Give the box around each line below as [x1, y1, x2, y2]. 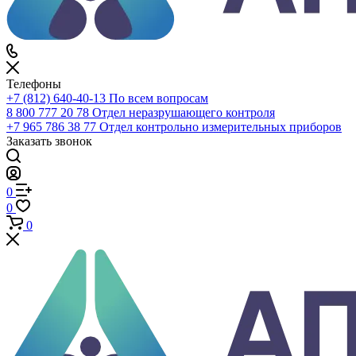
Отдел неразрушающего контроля [92, 274, 275, 288]
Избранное [33, 15, 92, 29]
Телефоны [6, 246, 61, 259]
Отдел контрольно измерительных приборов [99, 288, 342, 302]
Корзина [36, 33, 81, 46]
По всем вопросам [109, 260, 208, 273]
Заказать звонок [6, 303, 92, 316]
